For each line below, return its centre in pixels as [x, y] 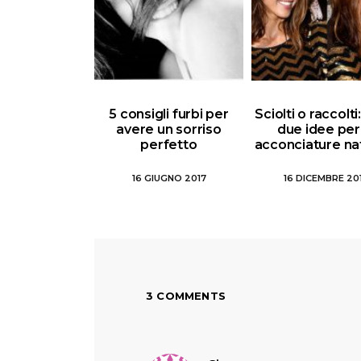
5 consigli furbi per [169, 114]
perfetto [169, 144]
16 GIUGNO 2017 [169, 178]
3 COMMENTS [186, 295]
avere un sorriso [169, 129]
